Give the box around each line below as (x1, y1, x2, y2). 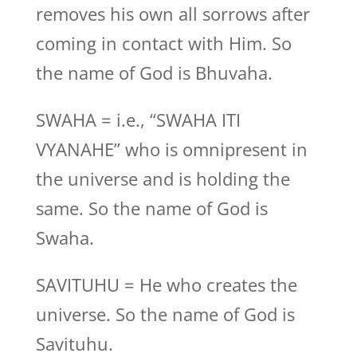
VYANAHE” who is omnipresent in (35, 137, 308, 161)
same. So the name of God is (35, 196, 268, 220)
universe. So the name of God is (35, 302, 295, 326)
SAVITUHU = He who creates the (35, 273, 297, 296)
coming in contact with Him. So (35, 31, 292, 55)
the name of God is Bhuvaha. (35, 61, 273, 84)
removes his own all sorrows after (35, 2, 310, 25)
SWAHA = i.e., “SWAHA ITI (35, 108, 241, 131)
